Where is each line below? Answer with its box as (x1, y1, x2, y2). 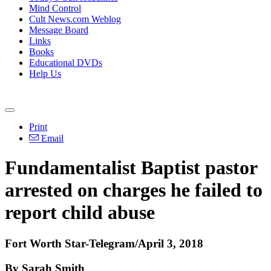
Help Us (29, 68, 61, 79)
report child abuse (5, 201, 155, 224)
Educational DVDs (29, 57, 102, 68)
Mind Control (29, 3, 81, 13)
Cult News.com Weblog (29, 14, 121, 24)
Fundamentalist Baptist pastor (5, 157, 257, 179)
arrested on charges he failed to (5, 179, 263, 201)
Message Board (29, 25, 88, 35)
